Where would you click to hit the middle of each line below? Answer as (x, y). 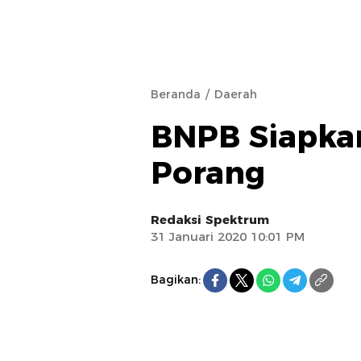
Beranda (176, 94)
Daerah (236, 94)
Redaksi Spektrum (210, 219)
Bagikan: (176, 280)
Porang (208, 172)
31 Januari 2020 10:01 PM (228, 236)
